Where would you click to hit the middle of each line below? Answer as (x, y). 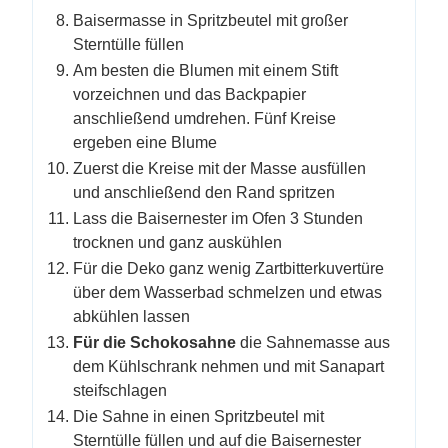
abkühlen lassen (131, 316)
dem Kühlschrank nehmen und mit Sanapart (228, 366)
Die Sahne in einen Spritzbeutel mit (198, 416)
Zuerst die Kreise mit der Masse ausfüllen (219, 168)
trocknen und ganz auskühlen (177, 242)
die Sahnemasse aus (313, 342)
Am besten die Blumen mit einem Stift (205, 70)
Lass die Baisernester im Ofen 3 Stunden (218, 218)
